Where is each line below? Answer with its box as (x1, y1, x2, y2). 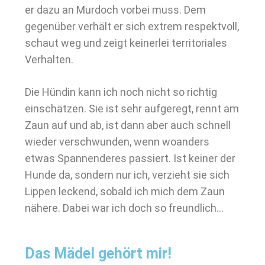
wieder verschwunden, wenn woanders (25, 135, 209, 148)
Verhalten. (25, 53, 73, 66)
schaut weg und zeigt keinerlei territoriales (25, 37, 227, 49)
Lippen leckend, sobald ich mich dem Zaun (25, 185, 225, 198)
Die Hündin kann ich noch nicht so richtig (25, 86, 217, 98)
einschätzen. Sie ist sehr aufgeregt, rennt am (25, 102, 239, 115)
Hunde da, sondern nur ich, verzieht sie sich (25, 169, 230, 181)
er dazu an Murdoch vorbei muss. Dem (25, 4, 206, 16)
